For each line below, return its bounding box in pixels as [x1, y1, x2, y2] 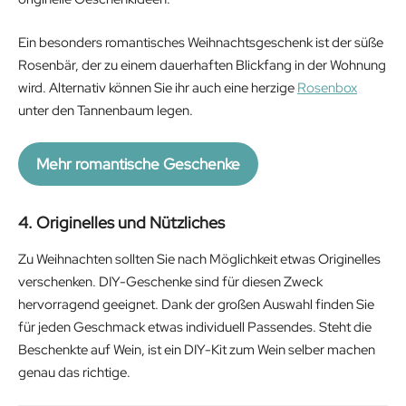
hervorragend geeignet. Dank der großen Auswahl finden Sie [18, 295, 374, 314]
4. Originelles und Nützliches [18, 212, 225, 234]
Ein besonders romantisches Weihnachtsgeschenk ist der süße [18, 33, 383, 52]
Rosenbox [297, 78, 357, 97]
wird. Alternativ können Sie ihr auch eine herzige [18, 78, 297, 97]
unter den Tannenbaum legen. [18, 101, 196, 120]
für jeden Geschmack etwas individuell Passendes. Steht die [18, 318, 372, 337]
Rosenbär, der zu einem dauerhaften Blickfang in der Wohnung [18, 55, 386, 74]
